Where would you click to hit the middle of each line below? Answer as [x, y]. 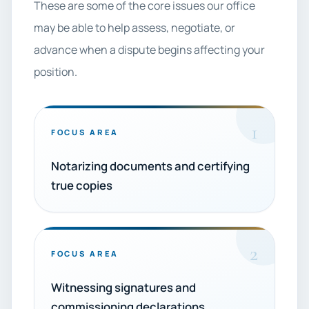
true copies [82, 185]
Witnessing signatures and [123, 287]
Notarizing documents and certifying [150, 166]
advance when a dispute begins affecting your [149, 50]
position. [56, 72]
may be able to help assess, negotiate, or [134, 28]
